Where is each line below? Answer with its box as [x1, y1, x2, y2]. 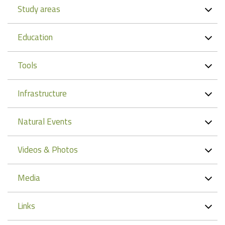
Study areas [18, 2, 60, 16]
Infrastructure [18, 86, 67, 100]
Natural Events [18, 115, 72, 128]
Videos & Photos [18, 143, 78, 156]
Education [18, 30, 53, 44]
